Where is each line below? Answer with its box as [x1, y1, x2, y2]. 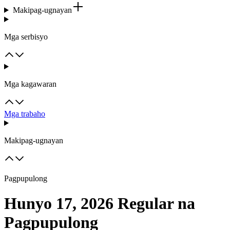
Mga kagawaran [4, 80, 56, 88]
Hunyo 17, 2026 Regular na [4, 194, 195, 213]
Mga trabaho [4, 109, 45, 118]
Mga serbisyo [4, 32, 48, 41]
